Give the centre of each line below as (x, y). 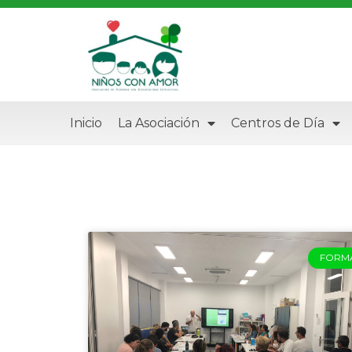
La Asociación (158, 123)
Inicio (86, 123)
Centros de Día (277, 123)
